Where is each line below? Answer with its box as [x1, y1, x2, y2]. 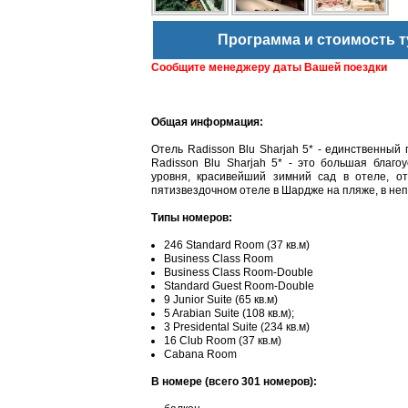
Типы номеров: [151, 210, 232, 224]
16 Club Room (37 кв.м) [164, 333, 281, 347]
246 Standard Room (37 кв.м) [164, 238, 310, 251]
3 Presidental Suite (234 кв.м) [164, 320, 310, 333]
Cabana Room [164, 347, 237, 361]
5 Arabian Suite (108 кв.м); [164, 306, 294, 320]
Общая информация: [151, 115, 263, 128]
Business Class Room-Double [164, 265, 313, 279]
